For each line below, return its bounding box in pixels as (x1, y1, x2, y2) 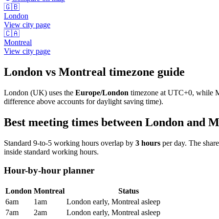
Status (118, 186, 139, 195)
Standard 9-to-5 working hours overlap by (4, 138, 133, 147)
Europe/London (75, 88, 129, 97)
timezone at (131, 88, 168, 97)
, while (192, 88, 215, 97)
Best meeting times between (4, 115, 145, 129)
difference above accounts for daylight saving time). (4, 97, 163, 106)
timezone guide (106, 65, 185, 78)
